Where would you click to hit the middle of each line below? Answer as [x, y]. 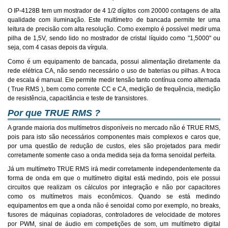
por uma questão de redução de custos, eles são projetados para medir [114, 146]
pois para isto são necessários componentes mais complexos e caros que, [114, 137]
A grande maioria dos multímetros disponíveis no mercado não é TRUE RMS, [114, 127]
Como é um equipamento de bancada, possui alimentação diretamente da [114, 61]
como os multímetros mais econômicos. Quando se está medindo [114, 197]
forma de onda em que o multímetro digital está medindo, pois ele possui [114, 178]
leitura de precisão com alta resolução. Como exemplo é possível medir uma [114, 29]
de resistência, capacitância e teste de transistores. [78, 98]
